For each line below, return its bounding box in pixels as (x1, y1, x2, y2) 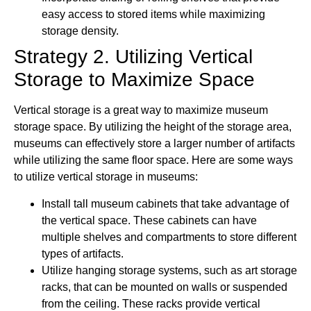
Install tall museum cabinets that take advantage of (42, 197, 289, 210)
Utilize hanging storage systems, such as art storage (42, 264, 297, 276)
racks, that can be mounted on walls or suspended (42, 280, 287, 293)
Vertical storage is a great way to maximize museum (14, 104, 268, 117)
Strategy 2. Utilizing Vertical (14, 46, 253, 68)
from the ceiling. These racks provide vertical (42, 297, 260, 310)
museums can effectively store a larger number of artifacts (14, 137, 295, 150)
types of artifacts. (42, 247, 124, 260)
